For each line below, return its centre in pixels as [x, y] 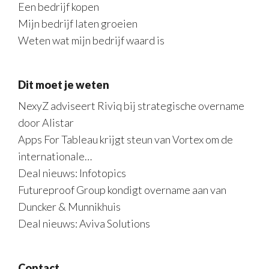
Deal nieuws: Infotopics [72, 173]
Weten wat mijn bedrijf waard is [91, 40]
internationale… [55, 156]
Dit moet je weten [64, 85]
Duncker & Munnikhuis [69, 207]
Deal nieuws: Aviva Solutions [84, 223]
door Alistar [46, 122]
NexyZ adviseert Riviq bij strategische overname [131, 106]
